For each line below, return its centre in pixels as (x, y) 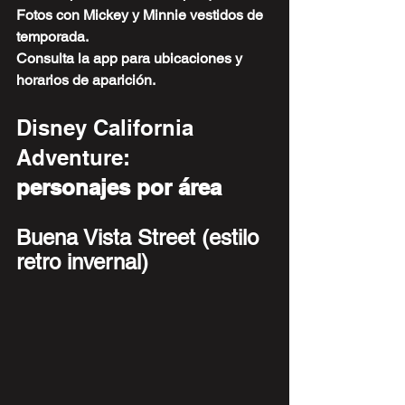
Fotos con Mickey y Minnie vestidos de (141, 15)
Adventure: (73, 158)
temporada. (52, 37)
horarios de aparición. (86, 80)
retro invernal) (82, 262)
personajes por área (119, 188)
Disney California (108, 128)
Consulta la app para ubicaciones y (131, 59)
